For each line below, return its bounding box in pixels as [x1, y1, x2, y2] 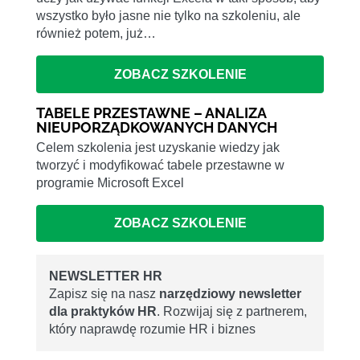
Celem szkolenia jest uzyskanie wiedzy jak [36, 140, 280, 154]
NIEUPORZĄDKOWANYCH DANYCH [36, 118, 277, 136]
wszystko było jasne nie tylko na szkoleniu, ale [36, 9, 301, 23]
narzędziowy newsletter [159, 287, 301, 301]
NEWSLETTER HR [49, 269, 162, 284]
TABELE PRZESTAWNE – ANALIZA [36, 104, 266, 121]
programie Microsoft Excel [36, 175, 184, 190]
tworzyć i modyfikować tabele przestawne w [36, 157, 284, 172]
